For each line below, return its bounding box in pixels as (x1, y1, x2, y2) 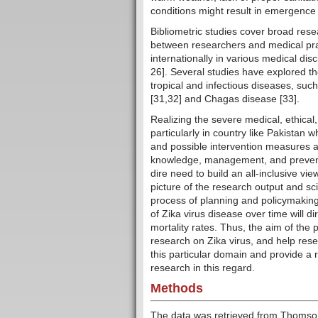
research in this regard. (150, 262, 255, 274)
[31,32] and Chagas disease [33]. (150, 93, 300, 105)
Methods (150, 281, 203, 296)
